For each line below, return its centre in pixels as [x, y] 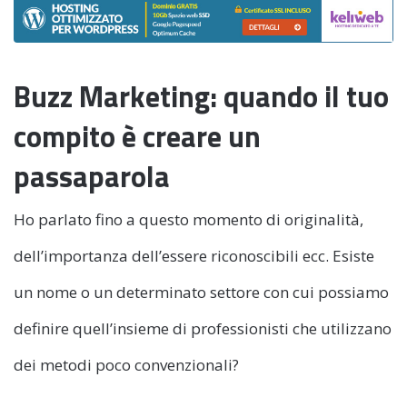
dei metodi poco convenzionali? [126, 365]
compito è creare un [137, 136]
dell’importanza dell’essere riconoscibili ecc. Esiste [194, 256]
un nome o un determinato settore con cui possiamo [201, 293]
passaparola [92, 176]
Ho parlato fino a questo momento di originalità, [189, 220]
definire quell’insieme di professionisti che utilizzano [203, 329]
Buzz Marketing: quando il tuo [201, 96]
